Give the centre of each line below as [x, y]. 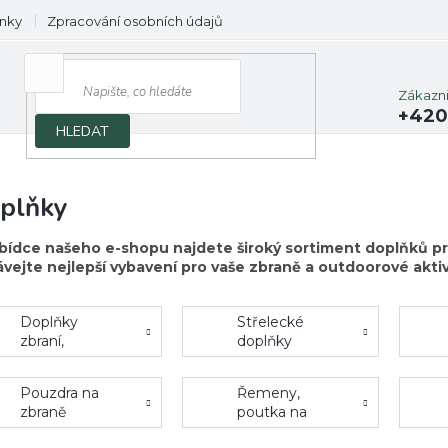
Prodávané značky [308, 21]
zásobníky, [56, 359]
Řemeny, [268, 392]
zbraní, [42, 340]
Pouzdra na [59, 392]
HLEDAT [83, 131]
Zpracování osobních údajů [135, 21]
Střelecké [270, 321]
